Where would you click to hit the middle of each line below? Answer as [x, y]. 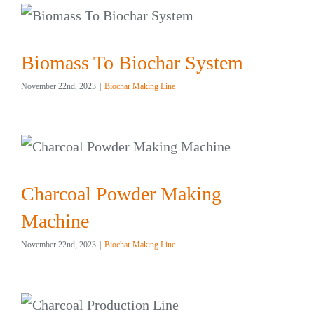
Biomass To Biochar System [132, 62]
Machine [55, 221]
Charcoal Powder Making [121, 193]
